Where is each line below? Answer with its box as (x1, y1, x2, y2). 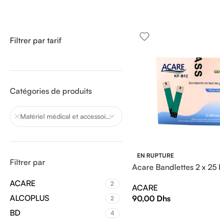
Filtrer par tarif (10, 35, 61, 45)
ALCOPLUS (10, 193, 49, 203)
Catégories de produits (10, 86, 92, 96)
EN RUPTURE (137, 151, 174, 159)
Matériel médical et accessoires (14, 112, 106, 120)
